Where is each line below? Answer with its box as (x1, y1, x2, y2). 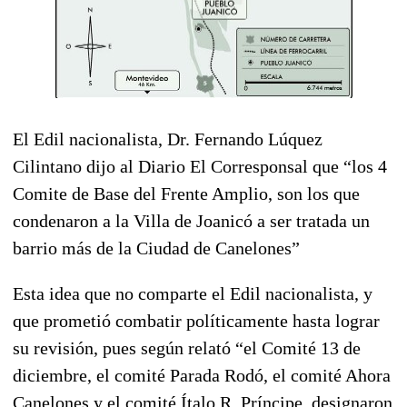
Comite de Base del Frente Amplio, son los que (13, 183, 360, 203)
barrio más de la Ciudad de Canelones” (13, 237, 300, 258)
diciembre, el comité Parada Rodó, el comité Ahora (13, 364, 391, 385)
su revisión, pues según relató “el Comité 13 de (13, 337, 361, 358)
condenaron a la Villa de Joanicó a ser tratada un (13, 210, 370, 231)
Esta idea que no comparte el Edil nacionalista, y (13, 283, 372, 303)
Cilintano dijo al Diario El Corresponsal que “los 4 (13, 155, 387, 176)
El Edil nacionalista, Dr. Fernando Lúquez (13, 128, 323, 149)
